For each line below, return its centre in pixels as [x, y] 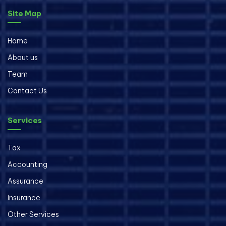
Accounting [27, 165]
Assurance [25, 181]
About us [23, 58]
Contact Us [27, 91]
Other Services [33, 215]
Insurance [24, 198]
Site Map [24, 14]
